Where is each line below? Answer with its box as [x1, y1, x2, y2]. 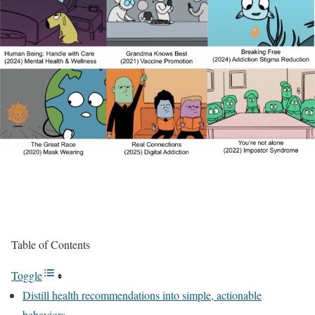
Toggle [11, 268, 42, 283]
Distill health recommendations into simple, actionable [22, 288, 262, 302]
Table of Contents [11, 237, 90, 252]
